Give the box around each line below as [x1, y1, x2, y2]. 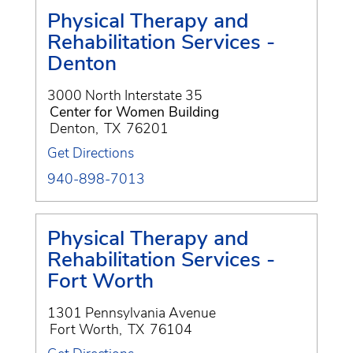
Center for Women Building [50, 102, 219, 121]
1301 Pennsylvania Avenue [47, 303, 216, 322]
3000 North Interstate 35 [47, 85, 203, 105]
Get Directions [47, 143, 134, 162]
